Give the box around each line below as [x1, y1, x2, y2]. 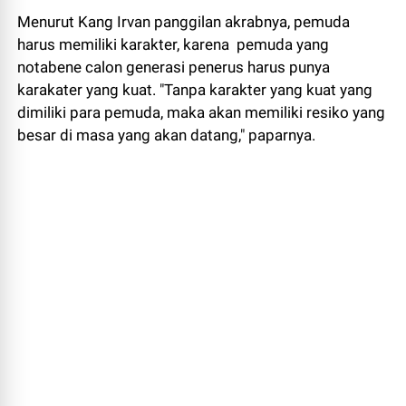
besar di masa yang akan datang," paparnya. [17, 125, 316, 144]
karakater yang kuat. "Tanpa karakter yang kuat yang [17, 80, 373, 99]
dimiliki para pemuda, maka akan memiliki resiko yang [17, 102, 386, 121]
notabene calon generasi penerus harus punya [17, 57, 331, 76]
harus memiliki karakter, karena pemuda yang [17, 34, 330, 53]
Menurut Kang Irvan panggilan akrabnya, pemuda [17, 12, 351, 31]
